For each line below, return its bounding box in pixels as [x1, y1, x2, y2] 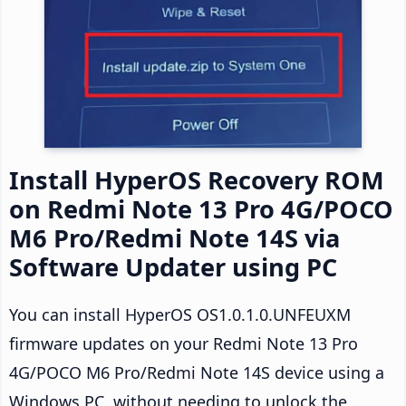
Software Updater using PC [9, 250, 337, 285]
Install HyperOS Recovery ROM [9, 163, 384, 198]
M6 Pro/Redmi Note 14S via [9, 221, 340, 256]
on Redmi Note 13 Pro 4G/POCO [9, 192, 393, 227]
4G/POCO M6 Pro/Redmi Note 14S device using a [9, 362, 384, 384]
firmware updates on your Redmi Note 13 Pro [9, 333, 358, 355]
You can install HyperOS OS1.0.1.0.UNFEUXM [9, 304, 351, 326]
